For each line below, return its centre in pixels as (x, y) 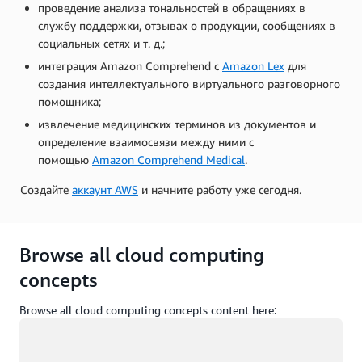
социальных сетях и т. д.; (103, 44)
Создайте (46, 190)
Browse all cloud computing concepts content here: (148, 310)
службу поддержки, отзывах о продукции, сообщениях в (187, 26)
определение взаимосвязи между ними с (146, 142)
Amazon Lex (253, 66)
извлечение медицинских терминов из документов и (177, 124)
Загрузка (42, 327)
